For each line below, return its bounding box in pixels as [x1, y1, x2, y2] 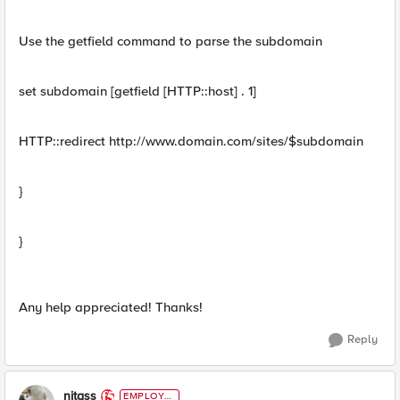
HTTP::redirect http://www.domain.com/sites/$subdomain [19, 133, 363, 149]
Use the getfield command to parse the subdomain [19, 33, 322, 49]
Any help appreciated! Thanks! [19, 299, 203, 315]
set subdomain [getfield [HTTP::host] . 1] [19, 83, 256, 99]
